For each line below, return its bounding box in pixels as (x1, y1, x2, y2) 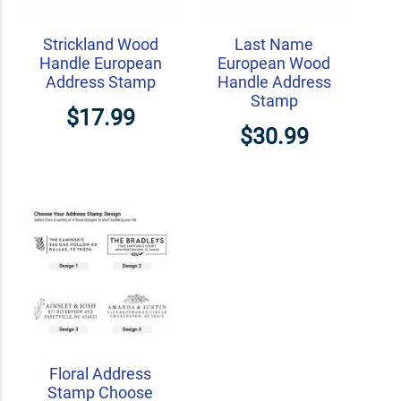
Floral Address (49, 364, 151, 384)
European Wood (218, 54, 330, 73)
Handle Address (217, 73, 331, 92)
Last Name (235, 35, 313, 55)
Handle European (38, 54, 162, 73)
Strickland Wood (42, 35, 158, 55)
